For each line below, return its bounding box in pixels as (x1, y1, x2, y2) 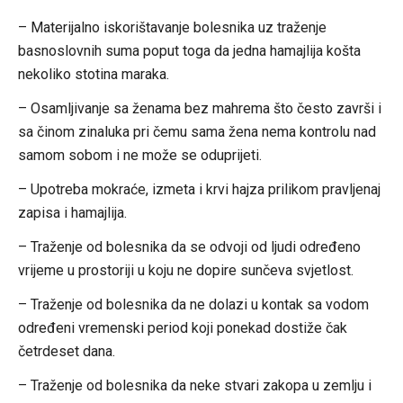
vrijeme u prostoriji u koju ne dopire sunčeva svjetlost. (17, 261, 354, 279)
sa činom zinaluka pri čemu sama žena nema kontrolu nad (17, 122, 376, 140)
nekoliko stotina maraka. (17, 65, 169, 83)
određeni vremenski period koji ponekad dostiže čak (17, 318, 347, 336)
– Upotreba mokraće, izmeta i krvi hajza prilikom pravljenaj (17, 180, 381, 198)
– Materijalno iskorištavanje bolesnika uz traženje (17, 18, 327, 36)
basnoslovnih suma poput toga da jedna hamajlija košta (17, 41, 361, 59)
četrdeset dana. (17, 342, 115, 360)
